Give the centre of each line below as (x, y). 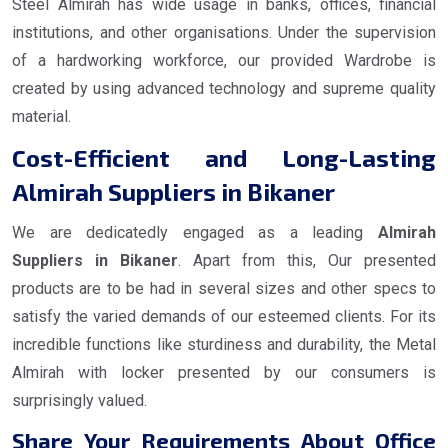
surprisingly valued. (79, 401)
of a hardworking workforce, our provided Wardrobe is (224, 61)
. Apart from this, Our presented (307, 261)
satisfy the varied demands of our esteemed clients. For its (224, 317)
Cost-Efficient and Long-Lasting (224, 158)
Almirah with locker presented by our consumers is (224, 373)
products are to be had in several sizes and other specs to (224, 289)
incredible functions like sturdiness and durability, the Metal (224, 345)
